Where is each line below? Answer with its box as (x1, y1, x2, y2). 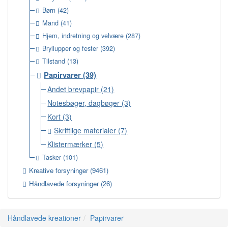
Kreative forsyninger (29, 165, 89, 175)
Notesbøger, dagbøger (47, 98, 120, 108)
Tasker (42, 153, 62, 162)
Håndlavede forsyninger (29, 179, 99, 188)
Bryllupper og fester (42, 44, 99, 53)
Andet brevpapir (47, 84, 99, 94)
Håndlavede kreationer (8, 213, 81, 223)
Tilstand (42, 56, 66, 66)
